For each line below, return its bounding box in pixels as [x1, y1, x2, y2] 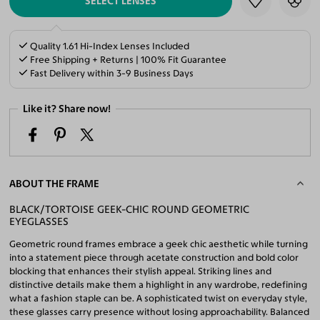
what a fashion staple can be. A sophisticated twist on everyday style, [9, 292, 308, 304]
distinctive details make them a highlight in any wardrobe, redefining [9, 279, 308, 290]
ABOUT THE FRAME [9, 176, 100, 190]
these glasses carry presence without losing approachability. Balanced [9, 306, 310, 317]
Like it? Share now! [23, 101, 111, 115]
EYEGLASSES [9, 214, 69, 228]
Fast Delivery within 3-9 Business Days [28, 67, 194, 79]
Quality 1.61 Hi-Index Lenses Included [28, 40, 190, 51]
